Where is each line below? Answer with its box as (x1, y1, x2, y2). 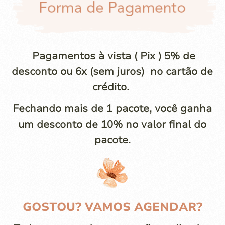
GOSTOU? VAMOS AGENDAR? (22, 199, 202, 215)
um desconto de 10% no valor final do (18, 118, 207, 131)
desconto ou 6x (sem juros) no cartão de (12, 65, 213, 78)
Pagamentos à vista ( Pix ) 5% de (32, 49, 196, 63)
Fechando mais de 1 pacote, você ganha (13, 102, 212, 116)
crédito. (92, 80, 133, 94)
